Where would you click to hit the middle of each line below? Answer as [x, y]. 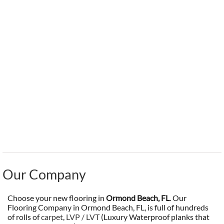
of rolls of [24, 217]
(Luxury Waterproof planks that [154, 217]
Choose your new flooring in [57, 198]
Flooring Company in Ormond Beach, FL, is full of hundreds [108, 207]
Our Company [44, 174]
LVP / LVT [83, 217]
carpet [52, 217]
